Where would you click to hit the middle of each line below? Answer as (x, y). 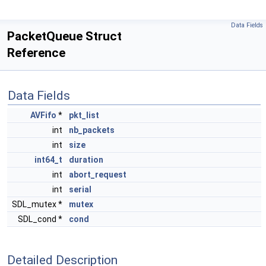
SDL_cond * (41, 219)
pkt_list (84, 115)
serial (80, 189)
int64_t (48, 160)
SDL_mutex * (38, 204)
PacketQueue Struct (64, 36)
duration (86, 160)
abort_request (98, 175)
